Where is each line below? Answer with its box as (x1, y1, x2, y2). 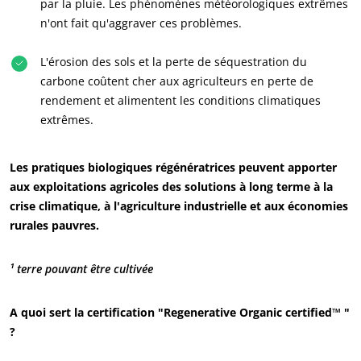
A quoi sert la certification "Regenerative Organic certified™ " (10, 305, 350, 320)
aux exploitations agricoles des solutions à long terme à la (10, 179, 333, 194)
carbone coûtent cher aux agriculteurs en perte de (40, 73, 313, 89)
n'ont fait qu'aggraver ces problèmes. (40, 15, 242, 31)
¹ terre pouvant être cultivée (10, 261, 153, 276)
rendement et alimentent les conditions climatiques (40, 93, 321, 108)
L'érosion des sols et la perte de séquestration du (40, 54, 307, 69)
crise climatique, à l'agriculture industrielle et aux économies (10, 198, 348, 214)
